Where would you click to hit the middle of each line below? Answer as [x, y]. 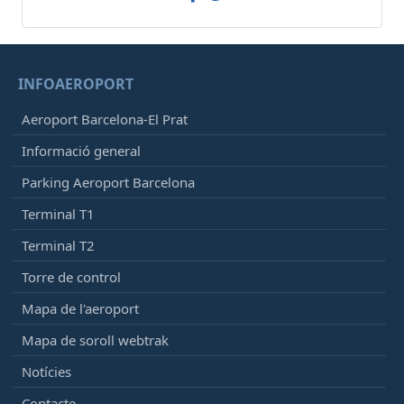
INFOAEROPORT [76, 84]
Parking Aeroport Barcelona [108, 183]
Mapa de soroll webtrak [95, 340]
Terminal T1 [58, 214]
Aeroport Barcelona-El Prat [105, 119]
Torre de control [71, 277]
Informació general [81, 151]
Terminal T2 [58, 246]
